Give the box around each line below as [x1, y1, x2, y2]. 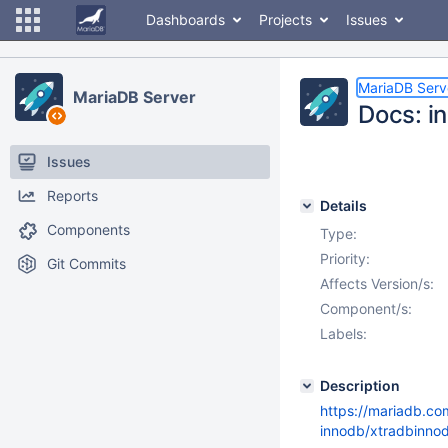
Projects [259, 11, 312, 28]
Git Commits [47, 255, 126, 272]
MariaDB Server [73, 87, 196, 107]
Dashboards [146, 11, 225, 28]
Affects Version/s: [320, 275, 434, 292]
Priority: [320, 250, 370, 267]
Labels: [320, 325, 367, 342]
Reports [47, 187, 98, 204]
